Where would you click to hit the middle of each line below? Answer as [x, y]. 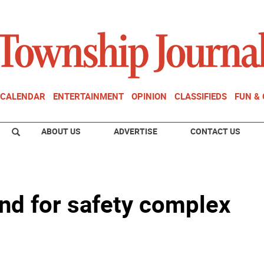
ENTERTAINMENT [88, 96]
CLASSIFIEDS [201, 96]
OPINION [149, 96]
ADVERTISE [136, 131]
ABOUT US [61, 131]
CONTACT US [215, 131]
